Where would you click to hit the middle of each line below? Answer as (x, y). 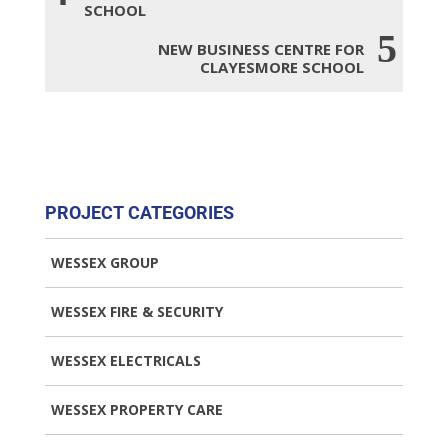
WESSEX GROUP (104, 263)
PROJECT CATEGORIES (139, 213)
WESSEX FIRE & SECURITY (136, 312)
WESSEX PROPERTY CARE (136, 410)
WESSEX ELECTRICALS (125, 361)
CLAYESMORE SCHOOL (282, 67)
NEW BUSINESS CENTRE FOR (261, 49)
